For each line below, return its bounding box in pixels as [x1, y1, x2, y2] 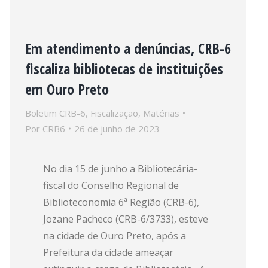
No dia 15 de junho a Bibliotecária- [43, 162, 197, 175]
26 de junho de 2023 [74, 123, 160, 135]
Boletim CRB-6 [25, 107, 86, 119]
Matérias [143, 107, 179, 119]
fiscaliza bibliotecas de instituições [25, 59, 223, 78]
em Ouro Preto [25, 79, 109, 99]
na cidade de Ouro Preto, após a [43, 229, 186, 242]
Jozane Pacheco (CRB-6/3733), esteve [43, 212, 208, 226]
